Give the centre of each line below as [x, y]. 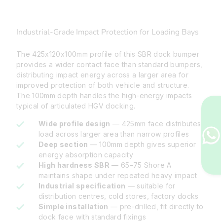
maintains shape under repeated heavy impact [118, 176]
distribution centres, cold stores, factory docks [119, 196]
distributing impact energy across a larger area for [102, 75]
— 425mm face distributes [156, 124]
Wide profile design [74, 124]
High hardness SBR [74, 165]
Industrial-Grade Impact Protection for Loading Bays [108, 32]
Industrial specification [82, 186]
